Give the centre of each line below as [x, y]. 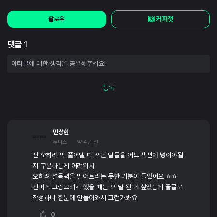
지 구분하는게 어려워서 [63, 166]
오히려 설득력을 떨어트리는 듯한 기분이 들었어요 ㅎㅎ [105, 177]
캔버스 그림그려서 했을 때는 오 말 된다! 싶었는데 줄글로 [108, 187]
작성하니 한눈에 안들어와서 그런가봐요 [85, 198]
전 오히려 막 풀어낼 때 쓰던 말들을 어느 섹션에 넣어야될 [108, 155]
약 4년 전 [88, 142]
